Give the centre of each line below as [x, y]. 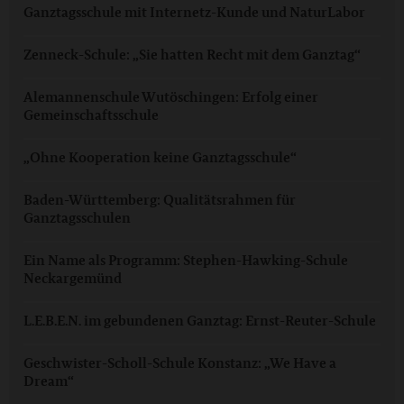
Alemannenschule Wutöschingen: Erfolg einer [171, 97]
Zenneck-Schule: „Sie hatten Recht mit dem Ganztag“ [192, 55]
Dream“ [49, 381]
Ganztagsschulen [77, 218]
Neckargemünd [73, 279]
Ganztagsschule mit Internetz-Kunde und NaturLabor [194, 13]
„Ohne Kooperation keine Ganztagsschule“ [160, 158]
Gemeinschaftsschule [91, 115]
